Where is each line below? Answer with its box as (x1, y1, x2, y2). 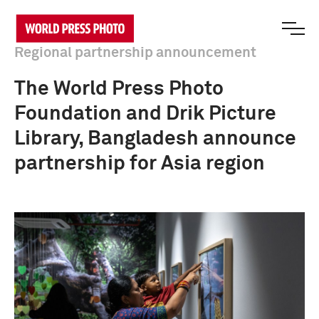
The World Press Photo (14, 79, 224, 99)
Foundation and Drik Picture (14, 104, 276, 124)
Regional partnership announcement (14, 46, 256, 60)
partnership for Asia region (14, 154, 265, 174)
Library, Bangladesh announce (14, 129, 296, 149)
